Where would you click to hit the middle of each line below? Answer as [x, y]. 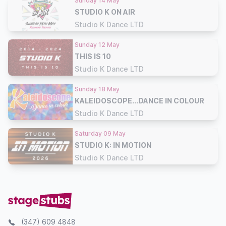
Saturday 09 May [100, 133]
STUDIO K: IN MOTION [113, 145]
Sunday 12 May [97, 44]
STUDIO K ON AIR [105, 12]
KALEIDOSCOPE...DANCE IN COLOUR [139, 100]
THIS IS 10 [93, 56]
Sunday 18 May [97, 89]
